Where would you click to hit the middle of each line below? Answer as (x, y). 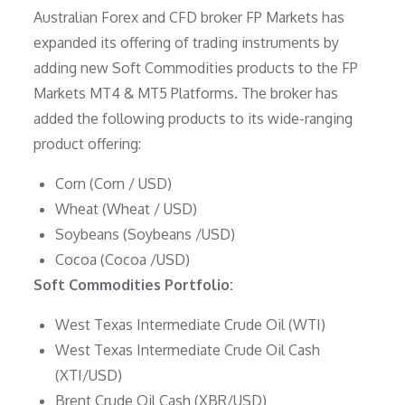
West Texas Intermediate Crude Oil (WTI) (191, 325)
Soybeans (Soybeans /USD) (146, 235)
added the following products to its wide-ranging (193, 119)
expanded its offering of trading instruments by (187, 43)
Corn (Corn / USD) (114, 184)
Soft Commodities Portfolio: (134, 285)
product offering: (88, 144)
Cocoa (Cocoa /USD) (123, 260)
